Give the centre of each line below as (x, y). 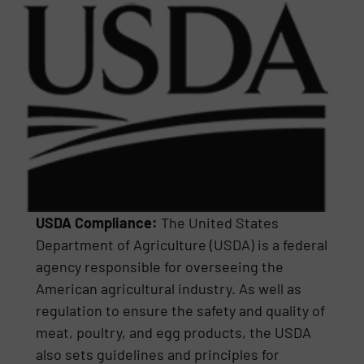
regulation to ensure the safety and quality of (181, 310)
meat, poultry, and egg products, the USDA (174, 332)
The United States (219, 222)
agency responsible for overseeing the (160, 266)
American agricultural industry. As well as (169, 288)
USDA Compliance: (97, 222)
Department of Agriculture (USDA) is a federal (182, 244)
